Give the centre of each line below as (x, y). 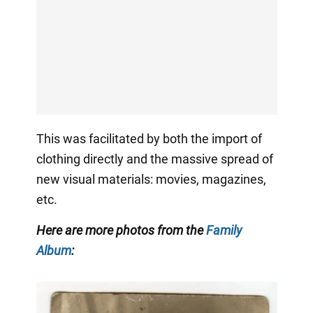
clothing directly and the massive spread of (154, 159)
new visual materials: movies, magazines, (151, 179)
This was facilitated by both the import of (149, 138)
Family (224, 230)
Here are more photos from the (121, 230)
